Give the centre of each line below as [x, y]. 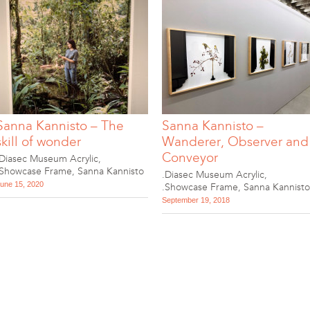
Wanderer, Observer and [235, 142]
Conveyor [190, 157]
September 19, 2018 [196, 200]
